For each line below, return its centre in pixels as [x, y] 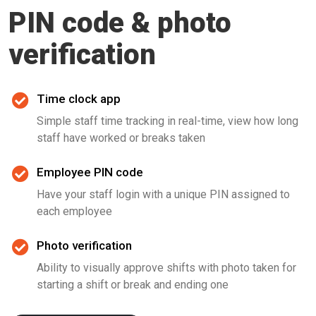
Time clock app [79, 99]
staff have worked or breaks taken [121, 138]
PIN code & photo [120, 23]
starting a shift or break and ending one [133, 285]
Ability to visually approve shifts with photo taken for [166, 268]
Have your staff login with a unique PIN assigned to [163, 194]
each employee [74, 211]
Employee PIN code [90, 172]
